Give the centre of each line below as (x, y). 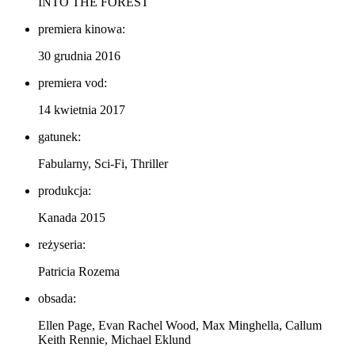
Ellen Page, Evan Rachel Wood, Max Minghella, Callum (180, 325)
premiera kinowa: (82, 29)
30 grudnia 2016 (79, 55)
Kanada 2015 (72, 217)
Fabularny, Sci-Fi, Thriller (103, 163)
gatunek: (59, 136)
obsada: (57, 298)
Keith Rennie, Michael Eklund (115, 339)
